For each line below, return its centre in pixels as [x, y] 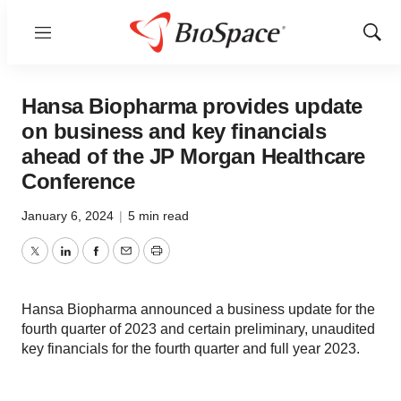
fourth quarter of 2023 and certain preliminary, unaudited [198, 329]
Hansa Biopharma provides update [192, 106]
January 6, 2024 [69, 216]
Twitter [55, 261]
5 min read [158, 216]
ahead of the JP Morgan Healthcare [193, 156]
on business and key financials [174, 131]
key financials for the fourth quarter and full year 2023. [191, 349]
